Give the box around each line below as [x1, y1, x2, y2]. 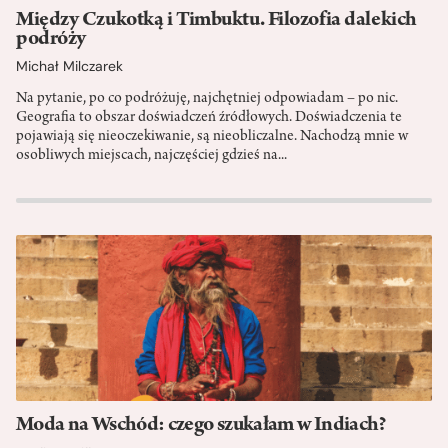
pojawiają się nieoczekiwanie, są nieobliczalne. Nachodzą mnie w [16, 128, 408, 145]
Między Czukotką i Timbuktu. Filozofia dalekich [16, 9, 417, 32]
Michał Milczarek [16, 56, 123, 75]
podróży [16, 28, 86, 51]
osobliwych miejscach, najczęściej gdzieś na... [16, 147, 287, 164]
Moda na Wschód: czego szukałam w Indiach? [16, 414, 387, 437]
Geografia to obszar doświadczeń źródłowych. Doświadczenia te [16, 109, 402, 126]
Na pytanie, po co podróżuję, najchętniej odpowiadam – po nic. [16, 90, 398, 107]
